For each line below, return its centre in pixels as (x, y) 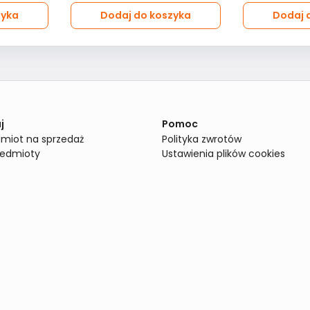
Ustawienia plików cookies (224, 154)
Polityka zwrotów (202, 139)
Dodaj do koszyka (146, 15)
